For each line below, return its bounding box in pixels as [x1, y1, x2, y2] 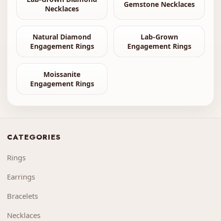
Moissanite [43, 70, 80, 79]
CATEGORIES [7, 132, 61, 143]
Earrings [7, 172, 35, 182]
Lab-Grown [140, 32, 178, 42]
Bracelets [7, 191, 38, 201]
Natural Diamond [33, 32, 91, 42]
